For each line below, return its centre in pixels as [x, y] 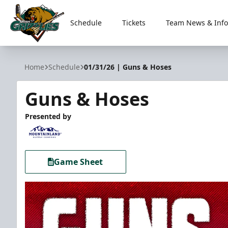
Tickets [134, 23]
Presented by [48, 116]
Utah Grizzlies [36, 48]
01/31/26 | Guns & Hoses [128, 67]
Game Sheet [79, 162]
